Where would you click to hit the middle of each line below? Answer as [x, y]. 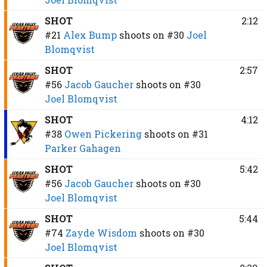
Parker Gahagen [83, 148]
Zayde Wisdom [101, 232]
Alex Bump [90, 35]
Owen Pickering [103, 133]
